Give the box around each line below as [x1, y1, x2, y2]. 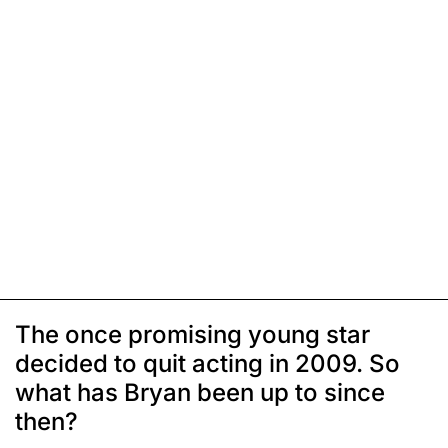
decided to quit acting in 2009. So [15, 348, 400, 378]
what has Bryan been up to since [15, 377, 385, 407]
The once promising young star [15, 319, 370, 349]
